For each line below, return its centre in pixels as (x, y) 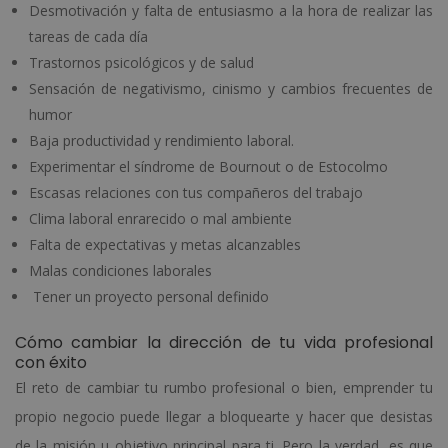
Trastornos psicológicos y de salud (141, 62)
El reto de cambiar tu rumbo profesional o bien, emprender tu (224, 387)
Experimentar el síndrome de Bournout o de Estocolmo (208, 166)
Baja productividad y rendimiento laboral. (163, 140)
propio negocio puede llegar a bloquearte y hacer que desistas (224, 416)
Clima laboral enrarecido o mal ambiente (160, 218)
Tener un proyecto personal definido (149, 296)
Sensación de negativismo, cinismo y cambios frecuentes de (231, 88)
